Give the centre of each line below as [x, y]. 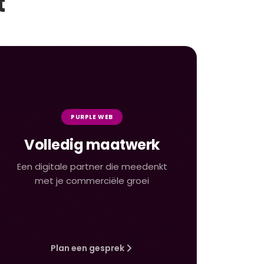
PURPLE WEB [92, 117]
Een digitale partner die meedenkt [92, 166]
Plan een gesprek [87, 248]
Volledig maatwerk [92, 145]
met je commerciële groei [92, 181]
